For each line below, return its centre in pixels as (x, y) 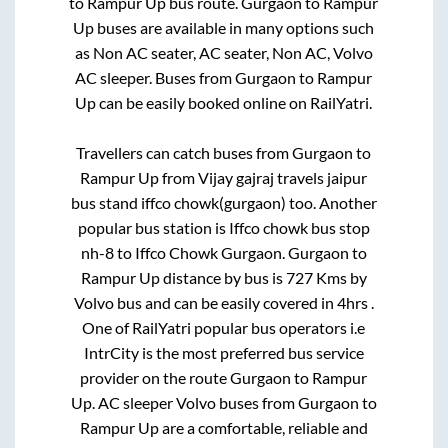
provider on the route (155, 377)
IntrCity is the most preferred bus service (223, 352)
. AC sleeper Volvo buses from (194, 402)
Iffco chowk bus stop (299, 227)
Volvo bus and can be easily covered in (205, 302)
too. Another (331, 202)
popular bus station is (153, 227)
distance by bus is (222, 277)
